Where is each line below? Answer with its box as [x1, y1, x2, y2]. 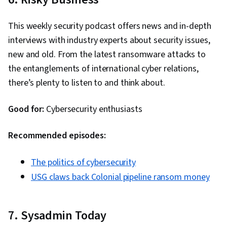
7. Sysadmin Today [8, 207, 107, 225]
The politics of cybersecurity [31, 156, 136, 169]
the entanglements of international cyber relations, [8, 62, 199, 75]
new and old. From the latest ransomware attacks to [8, 48, 206, 61]
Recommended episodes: [8, 129, 106, 142]
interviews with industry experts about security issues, [8, 34, 210, 47]
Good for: [8, 103, 45, 116]
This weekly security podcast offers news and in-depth [8, 20, 211, 33]
